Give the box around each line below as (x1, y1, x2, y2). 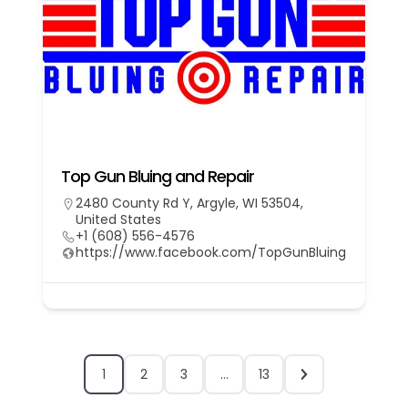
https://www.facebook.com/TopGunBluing (76, 242, 346, 261)
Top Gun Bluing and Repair (61, 164, 254, 188)
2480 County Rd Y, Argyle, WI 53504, (76, 193, 303, 212)
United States (76, 209, 161, 229)
